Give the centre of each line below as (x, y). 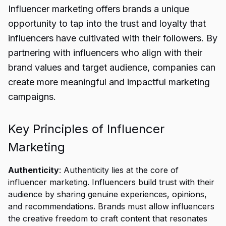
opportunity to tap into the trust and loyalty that (107, 23)
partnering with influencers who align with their (105, 53)
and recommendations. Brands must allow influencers (111, 206)
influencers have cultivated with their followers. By (113, 38)
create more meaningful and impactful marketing (109, 82)
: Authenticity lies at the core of (119, 170)
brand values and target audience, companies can (112, 67)
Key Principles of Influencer (86, 129)
